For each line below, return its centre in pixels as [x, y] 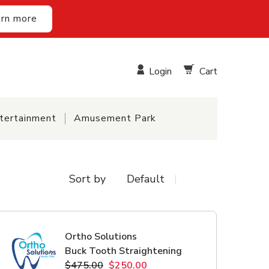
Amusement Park [115, 119]
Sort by [87, 179]
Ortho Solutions [101, 236]
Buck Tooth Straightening [124, 251]
